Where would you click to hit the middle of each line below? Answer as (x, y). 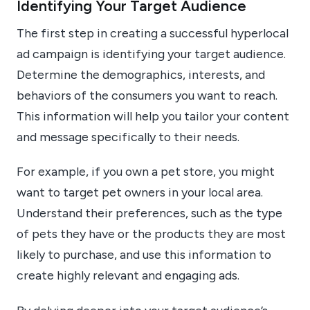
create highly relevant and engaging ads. (128, 275)
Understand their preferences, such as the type (149, 213)
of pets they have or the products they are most (151, 234)
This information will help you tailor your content (153, 116)
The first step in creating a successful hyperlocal (153, 33)
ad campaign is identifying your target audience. (151, 53)
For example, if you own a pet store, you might (146, 172)
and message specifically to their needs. (128, 136)
